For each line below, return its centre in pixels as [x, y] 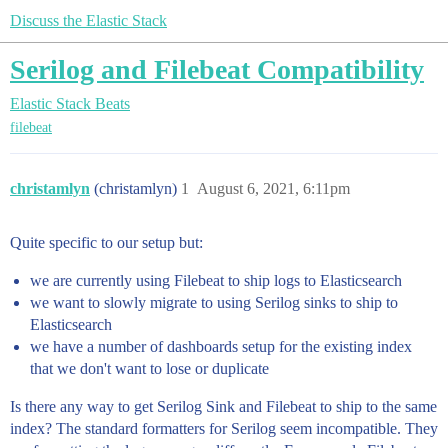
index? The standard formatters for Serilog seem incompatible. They [224, 429]
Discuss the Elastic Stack [88, 20]
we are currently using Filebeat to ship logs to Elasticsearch [216, 281]
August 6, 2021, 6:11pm [273, 189]
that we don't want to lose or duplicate [149, 369]
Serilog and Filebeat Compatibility [217, 69]
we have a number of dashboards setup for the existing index [221, 347]
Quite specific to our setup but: [106, 243]
